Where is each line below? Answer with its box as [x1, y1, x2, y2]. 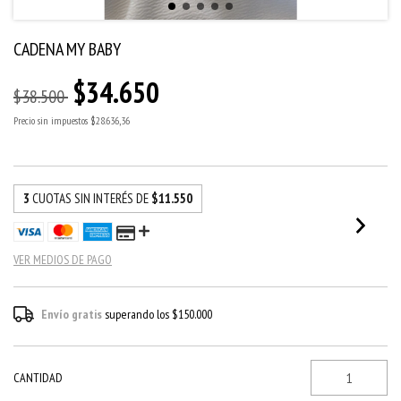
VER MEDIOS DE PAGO [13, 252, 112, 268]
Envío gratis [41, 306, 103, 322]
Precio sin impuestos [13, 114, 90, 127]
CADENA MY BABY [13, 38, 121, 61]
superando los [105, 306, 173, 322]
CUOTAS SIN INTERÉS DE [32, 190, 151, 207]
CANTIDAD [13, 370, 63, 386]
